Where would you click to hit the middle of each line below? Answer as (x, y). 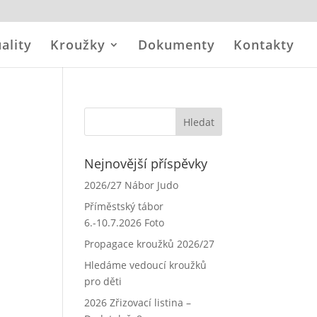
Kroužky (78, 45)
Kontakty (264, 45)
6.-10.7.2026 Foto (125, 223)
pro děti (103, 281)
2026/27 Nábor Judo (132, 185)
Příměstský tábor (124, 206)
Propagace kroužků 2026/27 (150, 244)
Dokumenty (177, 45)
